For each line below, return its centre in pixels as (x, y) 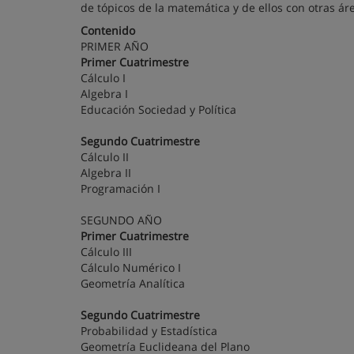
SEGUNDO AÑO (121, 220)
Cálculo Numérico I (137, 267)
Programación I (121, 188)
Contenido (108, 30)
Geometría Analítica (133, 283)
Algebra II (112, 173)
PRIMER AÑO (115, 46)
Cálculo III (113, 252)
